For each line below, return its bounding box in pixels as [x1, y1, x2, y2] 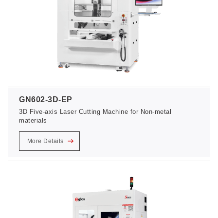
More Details [27, 138, 66, 145]
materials [19, 116, 47, 124]
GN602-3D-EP [19, 95, 73, 104]
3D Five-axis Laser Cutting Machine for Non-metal [19, 108, 172, 115]
